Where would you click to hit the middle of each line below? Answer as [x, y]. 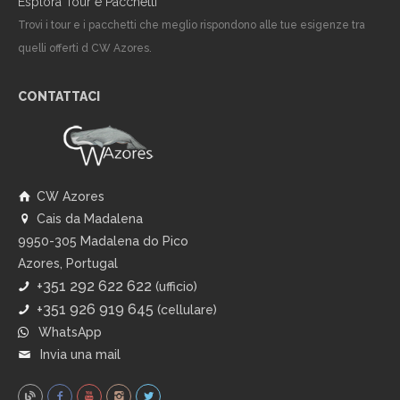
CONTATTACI [59, 97]
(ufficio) [175, 287]
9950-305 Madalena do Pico [103, 242]
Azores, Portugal [68, 264]
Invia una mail [79, 355]
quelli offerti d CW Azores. [85, 49]
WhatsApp [68, 333]
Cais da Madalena [90, 219]
